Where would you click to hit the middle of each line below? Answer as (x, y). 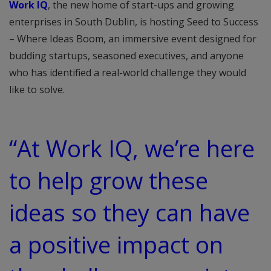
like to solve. (37, 90)
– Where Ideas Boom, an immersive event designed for (133, 39)
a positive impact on (116, 244)
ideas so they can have (129, 212)
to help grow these (109, 180)
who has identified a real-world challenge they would (128, 73)
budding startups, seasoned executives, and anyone (126, 56)
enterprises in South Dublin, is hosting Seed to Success (134, 22)
